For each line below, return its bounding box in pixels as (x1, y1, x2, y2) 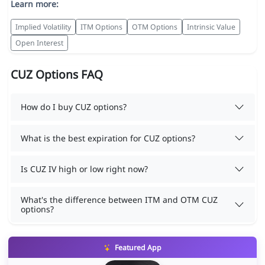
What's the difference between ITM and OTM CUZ (21, 193, 218, 205)
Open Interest (15, 37, 63, 48)
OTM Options (131, 21, 177, 32)
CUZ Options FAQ (10, 66, 103, 83)
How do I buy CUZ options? (21, 101, 127, 112)
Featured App (112, 243, 161, 253)
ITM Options (80, 21, 122, 32)
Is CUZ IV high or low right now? (21, 163, 148, 174)
